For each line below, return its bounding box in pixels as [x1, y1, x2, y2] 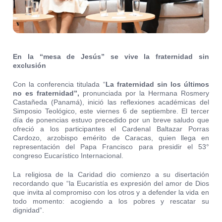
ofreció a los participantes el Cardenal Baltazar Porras [13, 125, 209, 133]
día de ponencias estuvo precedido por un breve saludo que [13, 116, 209, 124]
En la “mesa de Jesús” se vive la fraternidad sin [13, 53, 209, 61]
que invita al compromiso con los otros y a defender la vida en [13, 188, 209, 197]
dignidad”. [13, 206, 45, 215]
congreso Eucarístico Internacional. [13, 152, 124, 160]
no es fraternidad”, [13, 89, 83, 98]
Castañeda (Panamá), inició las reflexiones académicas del [13, 98, 209, 107]
